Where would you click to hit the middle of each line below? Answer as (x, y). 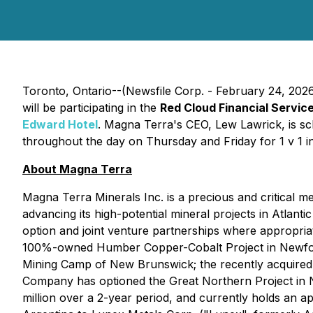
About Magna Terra (77, 169)
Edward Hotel (60, 124)
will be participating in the (91, 108)
